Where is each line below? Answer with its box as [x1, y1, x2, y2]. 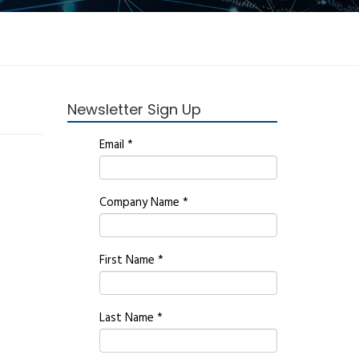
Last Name [99, 309, 157, 328]
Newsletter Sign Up [67, 99, 201, 119]
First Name [99, 251, 158, 270]
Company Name [99, 193, 183, 212]
